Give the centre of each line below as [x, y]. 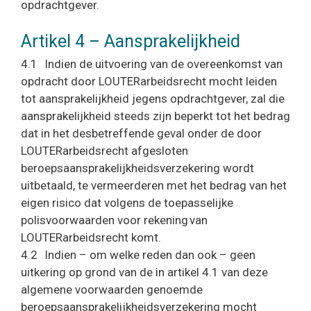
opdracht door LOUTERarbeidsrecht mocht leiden [149, 81]
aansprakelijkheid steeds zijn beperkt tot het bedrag [155, 116]
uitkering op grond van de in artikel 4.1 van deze [144, 272]
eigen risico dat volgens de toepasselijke [127, 203]
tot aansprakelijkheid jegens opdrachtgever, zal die [153, 99]
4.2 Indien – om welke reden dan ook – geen [138, 255]
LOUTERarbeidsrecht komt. [91, 237]
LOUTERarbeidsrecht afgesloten [104, 151]
